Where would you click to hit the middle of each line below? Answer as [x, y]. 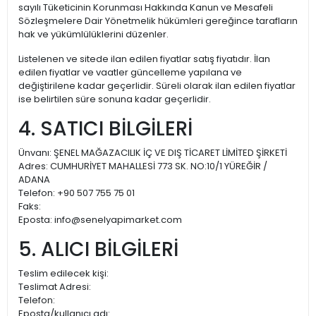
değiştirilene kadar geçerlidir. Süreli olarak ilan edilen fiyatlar [157, 86]
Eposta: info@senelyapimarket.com [100, 220]
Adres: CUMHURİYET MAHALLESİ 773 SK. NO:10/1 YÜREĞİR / [143, 166]
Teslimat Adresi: [55, 287]
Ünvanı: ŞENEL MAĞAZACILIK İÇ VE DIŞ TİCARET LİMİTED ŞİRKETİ [153, 153]
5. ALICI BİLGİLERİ [98, 249]
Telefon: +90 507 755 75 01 [77, 193]
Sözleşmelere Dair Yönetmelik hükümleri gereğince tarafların [158, 21]
